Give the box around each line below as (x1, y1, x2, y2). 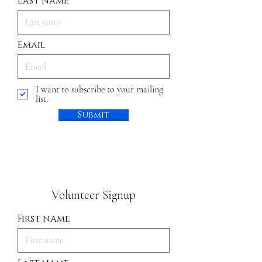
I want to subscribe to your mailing (36, 84, 163, 95)
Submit (78, 109, 109, 121)
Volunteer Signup (51, 188, 136, 202)
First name (18, 212, 70, 225)
